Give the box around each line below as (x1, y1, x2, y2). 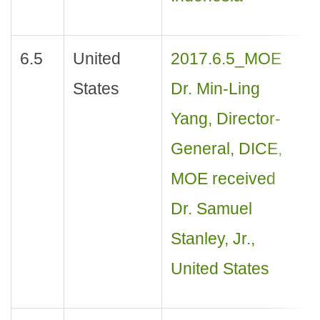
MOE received (170, 169, 276, 189)
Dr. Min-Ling (170, 79, 260, 99)
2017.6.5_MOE (170, 49, 281, 69)
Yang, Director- (170, 109, 281, 129)
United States (170, 259, 269, 279)
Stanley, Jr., (170, 229, 255, 249)
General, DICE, (170, 139, 282, 159)
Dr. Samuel (170, 199, 252, 219)
